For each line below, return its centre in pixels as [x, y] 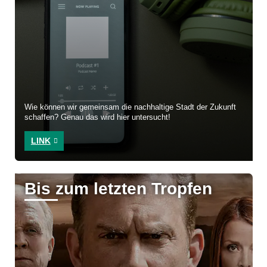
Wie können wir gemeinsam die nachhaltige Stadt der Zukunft [131, 108]
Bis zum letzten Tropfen [119, 189]
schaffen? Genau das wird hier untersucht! [98, 118]
